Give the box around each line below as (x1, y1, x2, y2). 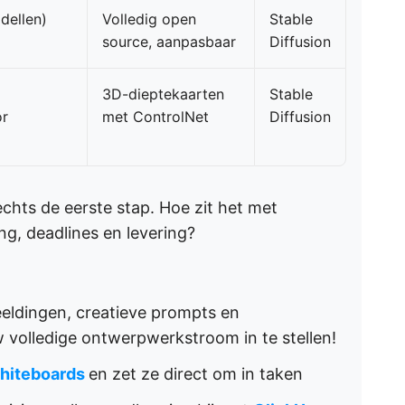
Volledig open (102, 10, 196, 28)
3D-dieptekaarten (102, 85, 224, 103)
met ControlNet (102, 108, 209, 126)
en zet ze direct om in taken (89, 364, 303, 383)
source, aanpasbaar (102, 33, 236, 51)
